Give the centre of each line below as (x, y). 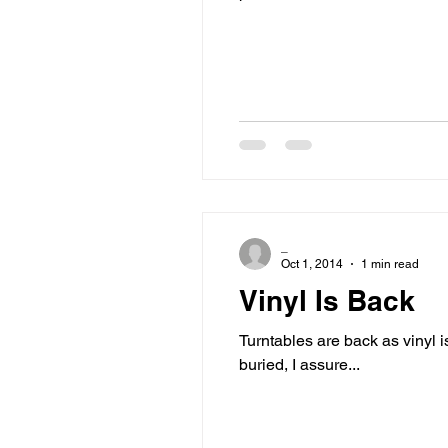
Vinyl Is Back (327, 300)
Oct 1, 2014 (312, 263)
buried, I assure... (299, 364)
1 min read (390, 263)
